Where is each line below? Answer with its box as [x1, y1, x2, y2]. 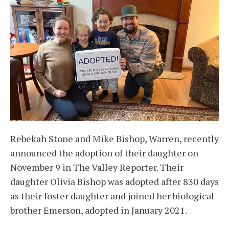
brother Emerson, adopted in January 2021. [10, 204, 187, 217]
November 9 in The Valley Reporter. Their [10, 161, 184, 174]
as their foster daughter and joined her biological [10, 190, 214, 202]
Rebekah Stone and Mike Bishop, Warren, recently [10, 132, 219, 145]
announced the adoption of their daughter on [10, 147, 198, 159]
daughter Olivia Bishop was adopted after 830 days [10, 175, 219, 188]
